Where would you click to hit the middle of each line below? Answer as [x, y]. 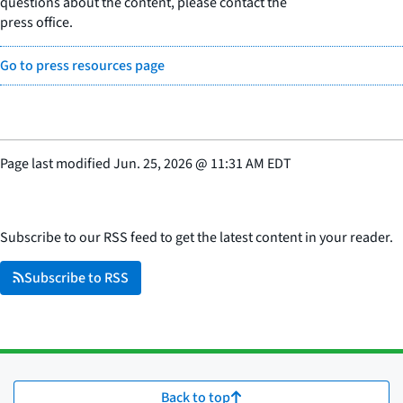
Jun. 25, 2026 [153, 163]
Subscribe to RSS [76, 278]
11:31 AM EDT [251, 163]
